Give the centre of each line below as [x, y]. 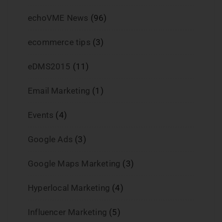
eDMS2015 [49, 67]
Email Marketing [59, 91]
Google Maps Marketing [74, 164]
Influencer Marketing [67, 212]
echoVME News [58, 18]
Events [41, 115]
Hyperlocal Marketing [69, 188]
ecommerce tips [59, 42]
